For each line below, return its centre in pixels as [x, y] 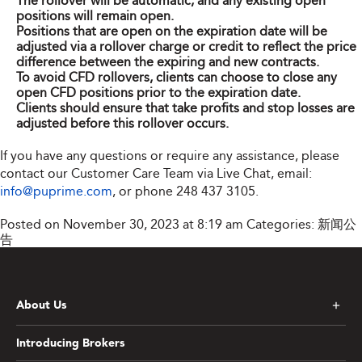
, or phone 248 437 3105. [185, 191]
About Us [41, 305]
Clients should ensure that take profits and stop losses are [185, 108]
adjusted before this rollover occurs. [122, 123]
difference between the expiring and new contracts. [168, 62]
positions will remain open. [95, 16]
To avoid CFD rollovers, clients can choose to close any [177, 77]
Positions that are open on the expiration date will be [172, 31]
